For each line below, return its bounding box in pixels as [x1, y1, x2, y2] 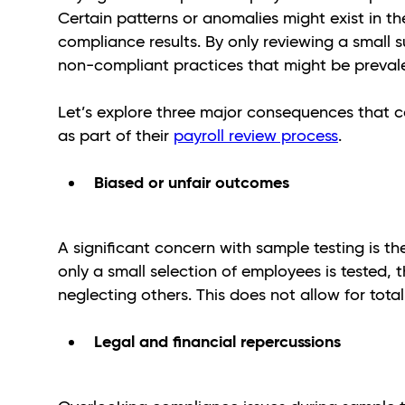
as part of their [58, 125, 174, 146]
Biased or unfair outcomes [94, 171, 294, 193]
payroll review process [174, 125, 338, 146]
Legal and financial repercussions [94, 330, 341, 352]
